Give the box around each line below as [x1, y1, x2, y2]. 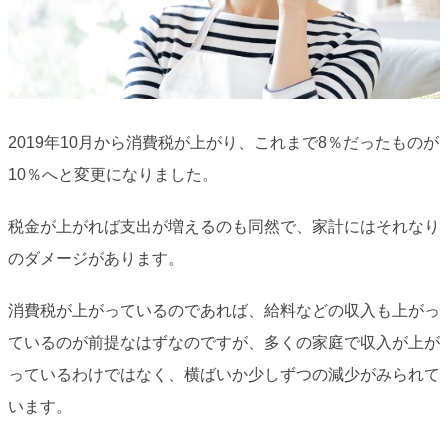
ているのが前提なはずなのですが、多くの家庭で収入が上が [8, 334, 440, 352]
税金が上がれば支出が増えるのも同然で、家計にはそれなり [8, 218, 440, 236]
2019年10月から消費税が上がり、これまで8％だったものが [8, 134, 439, 152]
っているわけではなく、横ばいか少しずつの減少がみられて [8, 366, 440, 384]
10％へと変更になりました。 [8, 166, 218, 184]
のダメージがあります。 [8, 250, 184, 268]
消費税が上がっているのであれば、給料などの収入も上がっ [8, 302, 440, 320]
